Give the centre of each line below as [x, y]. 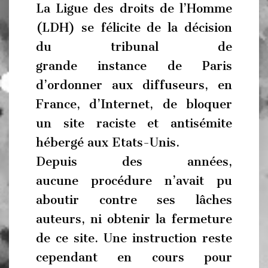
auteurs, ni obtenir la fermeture [134, 219]
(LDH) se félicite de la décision [134, 27]
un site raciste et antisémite [134, 123]
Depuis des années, [134, 161]
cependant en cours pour [134, 257]
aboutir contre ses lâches [134, 200]
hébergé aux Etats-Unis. [108, 142]
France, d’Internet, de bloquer [134, 104]
